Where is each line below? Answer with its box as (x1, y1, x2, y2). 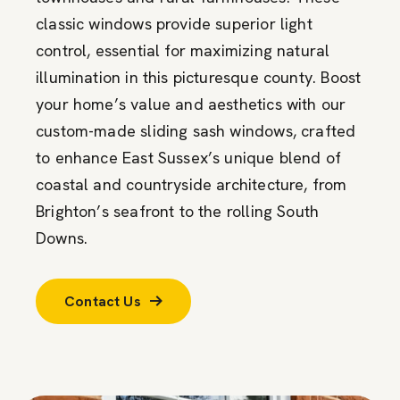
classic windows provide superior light (36, 12, 312, 34)
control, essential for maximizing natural (36, 39, 330, 61)
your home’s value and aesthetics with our (36, 93, 346, 114)
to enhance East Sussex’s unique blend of (36, 146, 342, 168)
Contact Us (64, 291, 141, 311)
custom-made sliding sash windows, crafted (36, 120, 356, 141)
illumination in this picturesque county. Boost (36, 66, 362, 87)
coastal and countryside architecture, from (36, 173, 347, 195)
